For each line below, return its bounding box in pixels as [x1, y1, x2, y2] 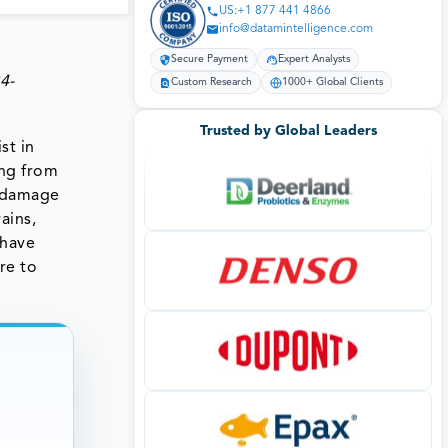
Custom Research [171, 77, 252, 89]
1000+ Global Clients [282, 77, 383, 89]
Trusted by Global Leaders [199, 123, 377, 138]
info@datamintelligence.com [219, 23, 373, 36]
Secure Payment [171, 54, 248, 66]
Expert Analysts [278, 54, 350, 66]
